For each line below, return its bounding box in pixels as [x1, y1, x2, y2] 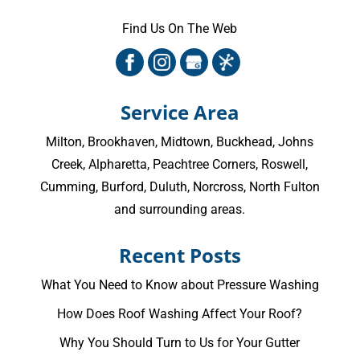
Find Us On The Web [122, 21, 238, 37]
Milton [46, 134, 83, 150]
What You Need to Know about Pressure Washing [40, 277, 319, 293]
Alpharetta [88, 157, 148, 173]
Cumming [39, 179, 96, 195]
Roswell [261, 157, 306, 173]
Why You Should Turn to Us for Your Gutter [59, 335, 301, 351]
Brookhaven [88, 134, 156, 150]
